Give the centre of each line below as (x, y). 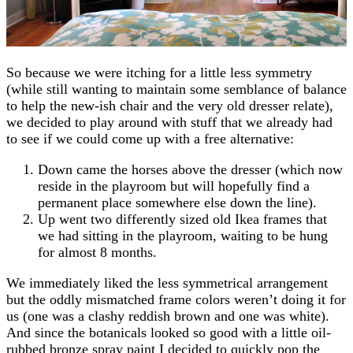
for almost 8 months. (97, 252)
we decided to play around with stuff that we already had (169, 122)
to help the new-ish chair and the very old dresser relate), (170, 105)
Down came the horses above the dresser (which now (190, 169)
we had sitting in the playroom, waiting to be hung (183, 235)
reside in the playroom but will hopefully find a (174, 186)
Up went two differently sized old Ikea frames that (182, 219)
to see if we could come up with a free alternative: (150, 138)
